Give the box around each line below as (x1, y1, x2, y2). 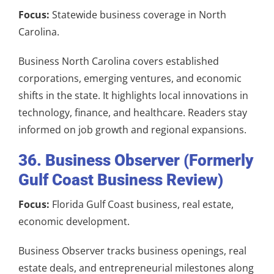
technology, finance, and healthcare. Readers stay (18, 105, 247, 119)
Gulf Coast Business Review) (18, 170, 223, 189)
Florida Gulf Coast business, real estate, (50, 197, 234, 211)
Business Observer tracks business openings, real (18, 243, 246, 257)
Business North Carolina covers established (18, 54, 219, 68)
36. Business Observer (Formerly (18, 150, 253, 169)
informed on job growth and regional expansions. (18, 122, 246, 136)
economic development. (18, 214, 130, 228)
